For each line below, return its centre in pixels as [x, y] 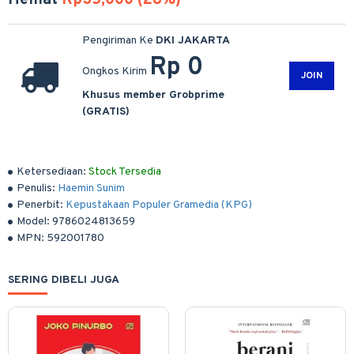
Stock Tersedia [125, 172]
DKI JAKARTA [193, 41]
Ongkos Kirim [116, 72]
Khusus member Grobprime [153, 95]
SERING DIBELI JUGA [64, 280]
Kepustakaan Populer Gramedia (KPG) [159, 205]
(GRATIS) [106, 112]
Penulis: [36, 188]
